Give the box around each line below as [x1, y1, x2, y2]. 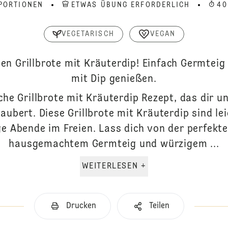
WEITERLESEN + [140, 162, 147, 170]
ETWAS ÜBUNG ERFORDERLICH [71, 2, 190, 9]
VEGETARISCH [61, 31, 115, 38]
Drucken [66, 202, 96, 210]
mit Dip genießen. [71, 74, 157, 84]
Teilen [149, 202, 169, 210]
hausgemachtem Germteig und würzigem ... [9, 139, 219, 150]
